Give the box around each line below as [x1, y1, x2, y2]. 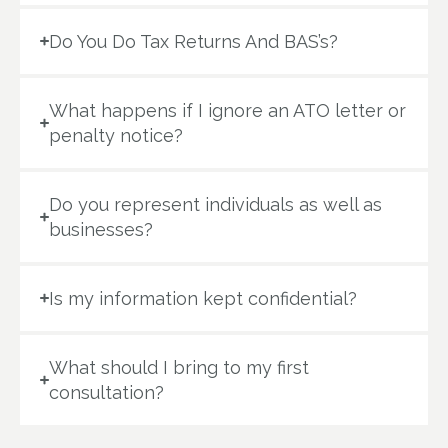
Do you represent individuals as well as [48, 193, 382, 215]
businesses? [48, 218, 153, 240]
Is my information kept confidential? [48, 287, 357, 309]
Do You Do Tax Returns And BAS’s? [48, 30, 338, 52]
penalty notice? [48, 124, 183, 146]
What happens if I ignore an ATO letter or [48, 99, 406, 121]
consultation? [48, 381, 164, 403]
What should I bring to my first [48, 356, 309, 378]
